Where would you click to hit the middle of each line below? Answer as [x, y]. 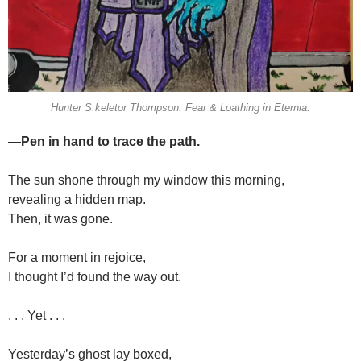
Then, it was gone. [60, 219]
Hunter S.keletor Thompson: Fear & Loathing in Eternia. [180, 108]
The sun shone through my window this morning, [146, 180]
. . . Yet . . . [37, 316]
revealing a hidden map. [77, 200]
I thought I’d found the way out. [95, 277]
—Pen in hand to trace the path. [104, 142]
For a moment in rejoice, [77, 258]
